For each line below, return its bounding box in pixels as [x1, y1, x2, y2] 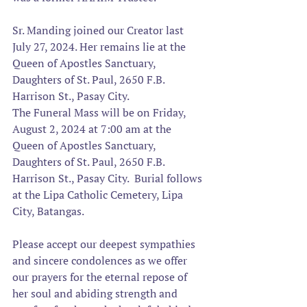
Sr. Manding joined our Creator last [12, 23, 186, 38]
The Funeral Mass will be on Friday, [12, 105, 188, 120]
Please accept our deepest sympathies [12, 236, 198, 251]
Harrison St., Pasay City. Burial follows [12, 171, 205, 186]
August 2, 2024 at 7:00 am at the [12, 121, 174, 136]
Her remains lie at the [79, 39, 188, 54]
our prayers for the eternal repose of [12, 269, 190, 284]
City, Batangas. [12, 204, 84, 219]
